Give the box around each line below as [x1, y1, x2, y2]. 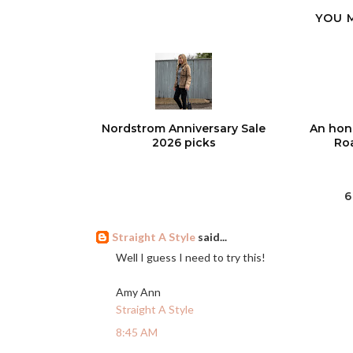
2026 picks [151, 135, 216, 150]
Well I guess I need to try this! [116, 250, 266, 264]
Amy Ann [116, 284, 161, 299]
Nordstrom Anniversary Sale [102, 121, 266, 136]
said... [195, 229, 227, 243]
